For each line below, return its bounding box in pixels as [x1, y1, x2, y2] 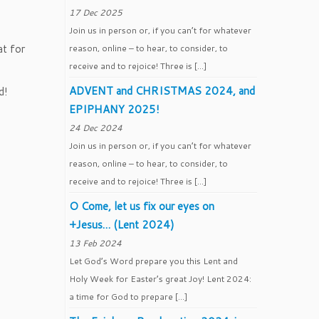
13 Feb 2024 [69, 237, 122, 249]
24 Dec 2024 [69, 122, 122, 134]
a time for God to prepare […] [69, 291, 187, 303]
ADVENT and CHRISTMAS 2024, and [69, 83, 255, 98]
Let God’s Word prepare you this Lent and [69, 255, 238, 267]
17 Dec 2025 [69, 6, 122, 19]
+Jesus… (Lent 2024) [69, 217, 174, 232]
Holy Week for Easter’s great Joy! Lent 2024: [69, 273, 251, 285]
